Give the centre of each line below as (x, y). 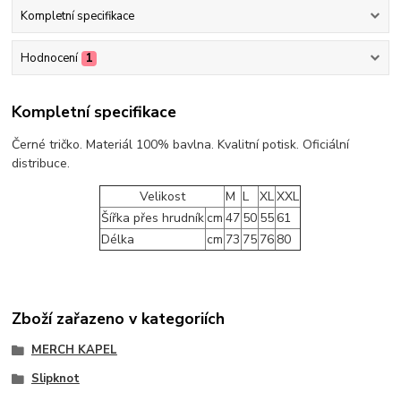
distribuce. (41, 163)
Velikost (162, 196)
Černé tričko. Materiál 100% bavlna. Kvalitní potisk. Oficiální (181, 144)
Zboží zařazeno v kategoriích (119, 319)
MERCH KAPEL (74, 350)
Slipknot (55, 379)
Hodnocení (49, 59)
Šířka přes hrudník (153, 218)
